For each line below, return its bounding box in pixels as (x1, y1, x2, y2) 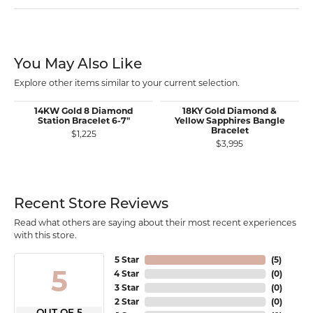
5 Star (115, 254, 140, 265)
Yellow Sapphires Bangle (174, 115, 285, 126)
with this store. (14, 230, 77, 240)
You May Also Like (14, 58, 142, 72)
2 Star (115, 296, 140, 307)
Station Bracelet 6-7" (37, 115, 130, 126)
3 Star (115, 282, 140, 293)
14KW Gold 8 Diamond (34, 105, 133, 116)
